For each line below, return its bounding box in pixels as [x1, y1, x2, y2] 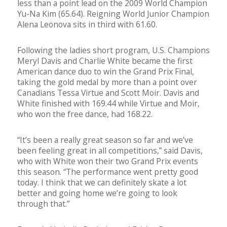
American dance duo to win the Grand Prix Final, [17, 66, 194, 78]
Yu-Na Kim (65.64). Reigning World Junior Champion [17, 8, 209, 20]
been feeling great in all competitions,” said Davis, [17, 145, 203, 157]
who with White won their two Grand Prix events [17, 156, 198, 167]
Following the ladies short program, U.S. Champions [17, 45, 210, 56]
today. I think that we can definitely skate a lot [17, 177, 186, 188]
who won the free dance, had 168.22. [17, 108, 153, 120]
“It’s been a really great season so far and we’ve [17, 134, 193, 146]
